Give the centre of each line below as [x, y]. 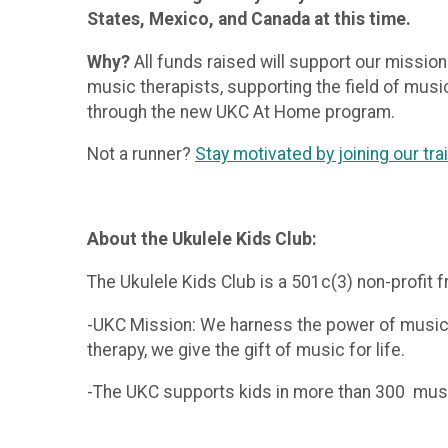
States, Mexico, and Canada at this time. [251, 18]
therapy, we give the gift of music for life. [246, 349]
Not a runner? [141, 154]
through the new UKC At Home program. [241, 111]
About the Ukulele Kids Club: [202, 239]
